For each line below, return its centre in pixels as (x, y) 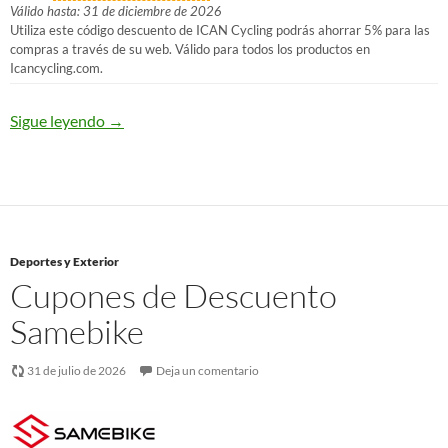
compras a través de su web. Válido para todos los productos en (190, 49)
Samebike (77, 331)
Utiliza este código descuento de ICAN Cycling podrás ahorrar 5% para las (220, 30)
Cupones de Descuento (173, 295)
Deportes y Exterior (64, 261)
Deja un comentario (207, 370)
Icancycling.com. (56, 68)
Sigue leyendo (59, 120)
